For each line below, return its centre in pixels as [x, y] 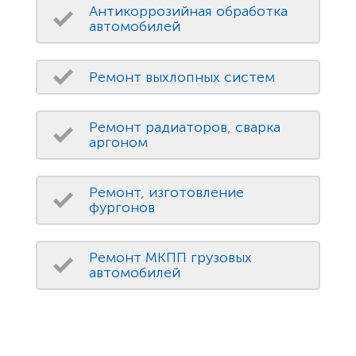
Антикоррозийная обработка [188, 12]
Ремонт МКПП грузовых [170, 258]
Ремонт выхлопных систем [182, 77]
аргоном [118, 143]
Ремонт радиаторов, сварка [185, 128]
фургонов [122, 208]
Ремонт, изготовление [166, 193]
